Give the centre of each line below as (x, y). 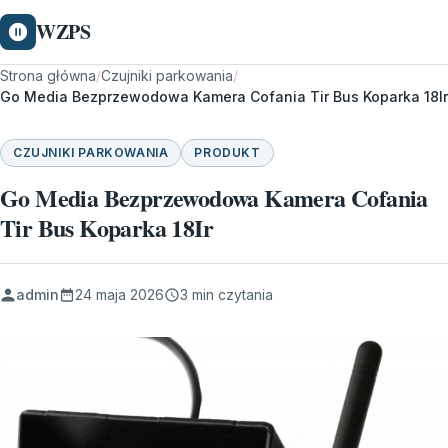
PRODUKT (227, 152)
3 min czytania (226, 294)
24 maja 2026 (119, 294)
